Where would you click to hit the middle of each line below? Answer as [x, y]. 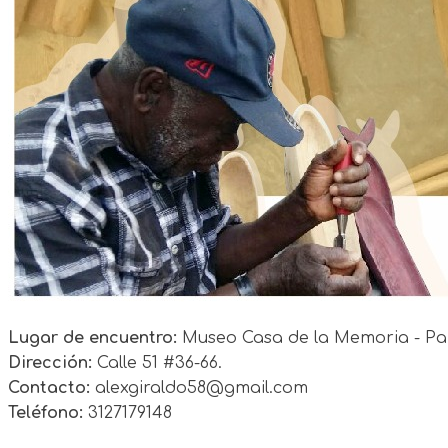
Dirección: [50, 362]
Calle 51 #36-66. [157, 362]
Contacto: [49, 387]
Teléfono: [45, 412]
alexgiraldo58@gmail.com [199, 387]
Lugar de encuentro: [92, 337]
